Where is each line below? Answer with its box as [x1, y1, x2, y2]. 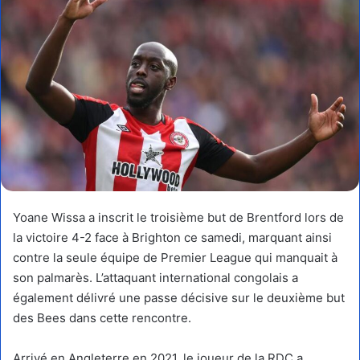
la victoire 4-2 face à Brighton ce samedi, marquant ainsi [13, 229, 332, 245]
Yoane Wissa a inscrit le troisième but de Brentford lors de [13, 209, 344, 225]
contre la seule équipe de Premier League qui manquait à [13, 249, 337, 265]
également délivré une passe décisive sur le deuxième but [13, 289, 345, 305]
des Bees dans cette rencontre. [13, 309, 191, 325]
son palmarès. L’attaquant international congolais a [13, 269, 298, 285]
